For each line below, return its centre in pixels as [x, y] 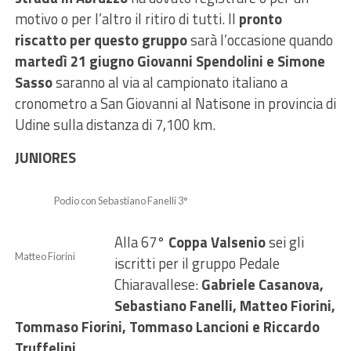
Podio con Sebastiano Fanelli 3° [120, 200]
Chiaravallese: [157, 284]
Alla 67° [141, 242]
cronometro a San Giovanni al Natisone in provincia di [175, 103]
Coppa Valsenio [217, 242]
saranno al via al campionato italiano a [170, 82]
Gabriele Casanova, [262, 284]
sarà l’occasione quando [260, 40]
